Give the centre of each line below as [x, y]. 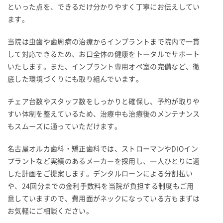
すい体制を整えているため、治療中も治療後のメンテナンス [104, 114]
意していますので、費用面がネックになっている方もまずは [104, 198]
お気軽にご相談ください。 [50, 211]
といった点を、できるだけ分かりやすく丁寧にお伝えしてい [104, 7]
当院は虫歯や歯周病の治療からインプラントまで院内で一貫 [104, 42]
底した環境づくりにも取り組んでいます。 [75, 79]
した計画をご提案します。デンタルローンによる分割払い [100, 173]
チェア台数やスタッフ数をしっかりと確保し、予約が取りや [104, 101]
